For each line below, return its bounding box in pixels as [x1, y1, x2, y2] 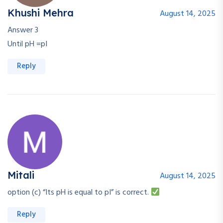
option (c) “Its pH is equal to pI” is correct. [7, 186, 151, 200]
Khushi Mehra [7, 6, 74, 19]
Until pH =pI [7, 38, 47, 51]
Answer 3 [7, 24, 38, 37]
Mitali [7, 169, 34, 182]
